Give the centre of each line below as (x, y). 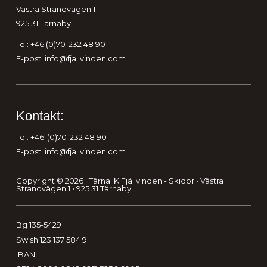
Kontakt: (40, 116)
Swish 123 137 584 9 (51, 239)
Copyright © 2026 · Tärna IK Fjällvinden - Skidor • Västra (119, 180)
